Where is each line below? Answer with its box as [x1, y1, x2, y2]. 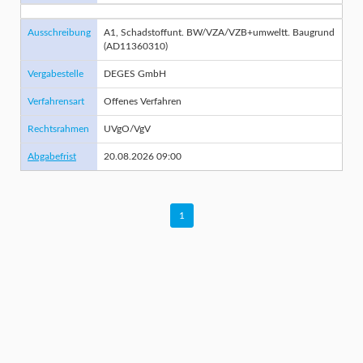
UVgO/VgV [104, 124, 151, 134]
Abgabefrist [28, 152, 76, 161]
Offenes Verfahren [104, 96, 181, 106]
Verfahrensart [28, 96, 84, 106]
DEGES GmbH [104, 69, 166, 79]
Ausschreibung [28, 28, 91, 37]
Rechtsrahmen [28, 124, 89, 134]
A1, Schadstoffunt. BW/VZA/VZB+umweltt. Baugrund [104, 28, 335, 37]
